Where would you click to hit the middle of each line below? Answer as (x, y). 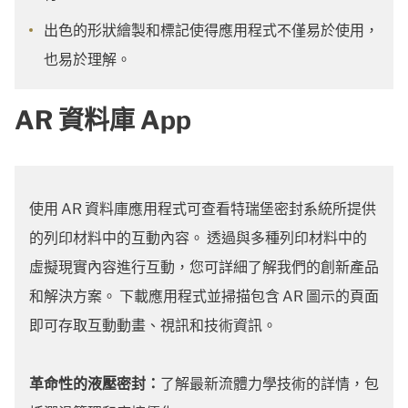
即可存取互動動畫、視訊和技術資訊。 (153, 326)
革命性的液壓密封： (95, 384)
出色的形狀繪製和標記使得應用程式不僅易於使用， (211, 31)
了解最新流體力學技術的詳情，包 (270, 384)
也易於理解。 (87, 60)
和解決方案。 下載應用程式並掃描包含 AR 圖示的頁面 (204, 296)
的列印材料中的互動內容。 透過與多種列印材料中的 (198, 238)
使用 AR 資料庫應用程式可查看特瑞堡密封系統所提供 (203, 209)
